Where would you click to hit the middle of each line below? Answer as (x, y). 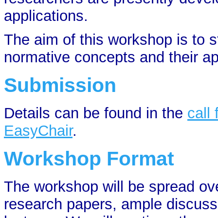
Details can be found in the (96, 113)
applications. (46, 16)
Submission (60, 85)
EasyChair (38, 131)
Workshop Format (89, 159)
